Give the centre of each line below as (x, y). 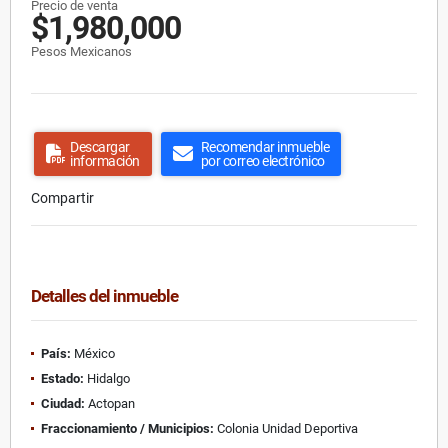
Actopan (110, 403)
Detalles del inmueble (104, 295)
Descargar (100, 146)
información (105, 160)
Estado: (62, 378)
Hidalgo (107, 378)
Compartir (62, 197)
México (93, 353)
